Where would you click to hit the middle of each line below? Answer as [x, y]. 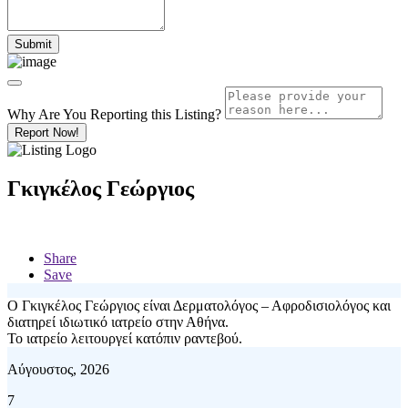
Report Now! [47, 132]
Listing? [198, 114]
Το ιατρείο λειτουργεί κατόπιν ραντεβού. [125, 338]
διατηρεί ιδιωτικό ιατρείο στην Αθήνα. [118, 321]
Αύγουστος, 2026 [58, 369]
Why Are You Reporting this [91, 114]
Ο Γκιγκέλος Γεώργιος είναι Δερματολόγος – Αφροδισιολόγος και [199, 305]
